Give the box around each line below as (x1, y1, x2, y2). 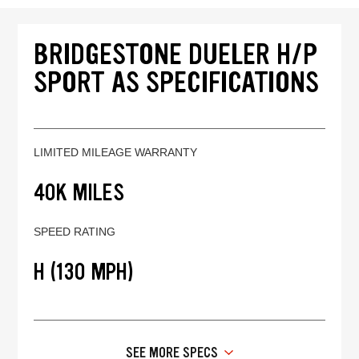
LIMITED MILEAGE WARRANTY (34, 145, 198, 159)
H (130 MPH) (34, 256, 135, 287)
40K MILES (34, 176, 125, 208)
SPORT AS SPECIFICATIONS (34, 63, 320, 101)
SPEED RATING (34, 224, 116, 238)
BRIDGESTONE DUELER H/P (34, 34, 318, 73)
